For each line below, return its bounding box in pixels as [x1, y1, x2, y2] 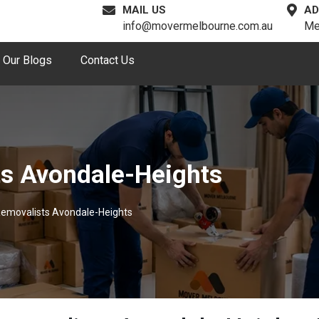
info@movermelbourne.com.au [122, 19, 273, 33]
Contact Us [80, 53, 135, 67]
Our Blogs [2, 53, 52, 67]
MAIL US [122, 4, 166, 16]
